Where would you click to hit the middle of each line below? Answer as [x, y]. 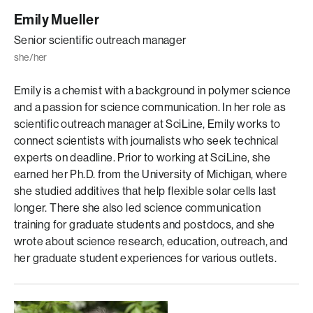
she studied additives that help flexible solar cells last [145, 191]
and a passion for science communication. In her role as [150, 107]
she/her [31, 57]
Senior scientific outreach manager [100, 40]
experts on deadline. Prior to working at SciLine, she [143, 158]
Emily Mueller [57, 20]
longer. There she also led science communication [138, 208]
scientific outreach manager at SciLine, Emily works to [147, 124]
